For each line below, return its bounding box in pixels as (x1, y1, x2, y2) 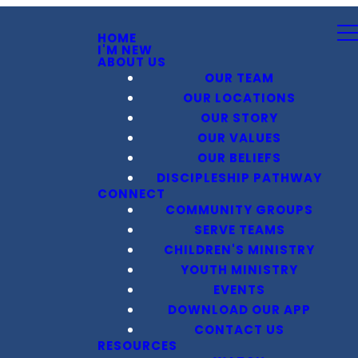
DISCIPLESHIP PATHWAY (157, 169, 323, 186)
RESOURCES (97, 337, 177, 354)
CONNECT (97, 185, 165, 202)
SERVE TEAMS (193, 221, 285, 238)
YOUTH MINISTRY (181, 261, 299, 278)
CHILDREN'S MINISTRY (164, 241, 316, 258)
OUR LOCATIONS (183, 89, 296, 106)
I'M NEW (97, 42, 153, 58)
